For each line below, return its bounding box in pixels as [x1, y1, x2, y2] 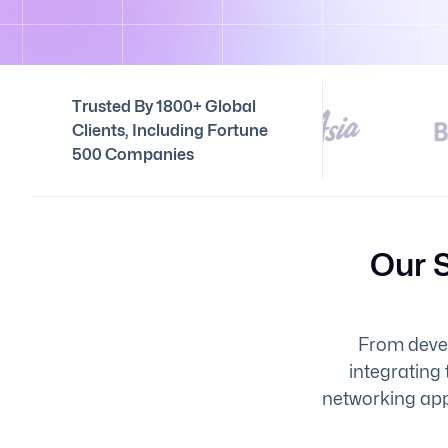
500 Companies [72, 144, 194, 164]
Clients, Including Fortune [72, 120, 268, 140]
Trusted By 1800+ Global [72, 96, 256, 116]
